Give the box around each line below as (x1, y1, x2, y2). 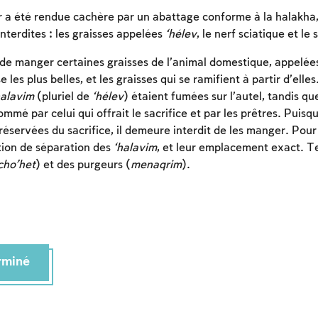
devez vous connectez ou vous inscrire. (28, 265, 229, 278)
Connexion (130, 302, 186, 315)
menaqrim (130, 159, 182, 172)
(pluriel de (33, 91, 92, 104)
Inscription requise (28, 218, 212, 243)
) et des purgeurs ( (35, 159, 131, 172)
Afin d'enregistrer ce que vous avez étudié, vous (28, 248, 276, 261)
